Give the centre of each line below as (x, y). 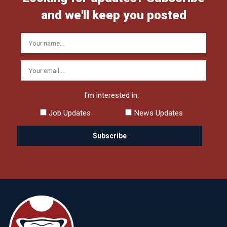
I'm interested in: (112, 95)
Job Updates (68, 113)
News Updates (158, 113)
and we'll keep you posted (113, 15)
